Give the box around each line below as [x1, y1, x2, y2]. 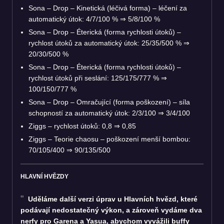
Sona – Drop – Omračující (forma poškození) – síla [28, 97, 190, 106]
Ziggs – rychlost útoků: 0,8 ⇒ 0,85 [28, 121, 136, 130]
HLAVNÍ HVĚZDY [20, 172, 68, 180]
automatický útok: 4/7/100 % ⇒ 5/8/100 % [28, 14, 160, 23]
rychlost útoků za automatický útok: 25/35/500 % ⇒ [28, 38, 189, 47]
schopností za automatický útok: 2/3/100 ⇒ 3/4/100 [28, 108, 190, 117]
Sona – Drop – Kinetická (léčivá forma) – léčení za [28, 3, 187, 12]
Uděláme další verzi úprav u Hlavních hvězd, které [26, 194, 197, 203]
